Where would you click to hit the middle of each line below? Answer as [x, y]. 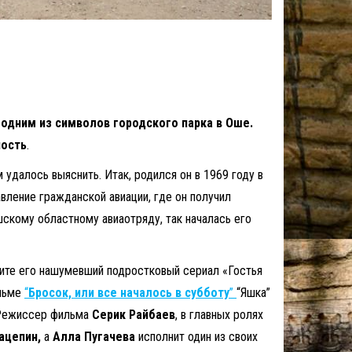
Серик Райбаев [134, 314]
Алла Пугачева [94, 336]
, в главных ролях [219, 314]
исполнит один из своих [196, 336]
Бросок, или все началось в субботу [129, 292]
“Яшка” [253, 292]
